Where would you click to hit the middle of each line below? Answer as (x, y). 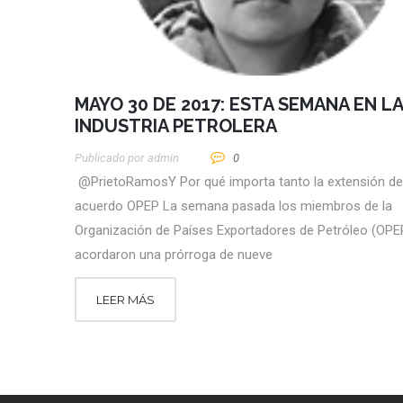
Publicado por (109, 157)
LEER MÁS (125, 299)
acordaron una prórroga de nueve (174, 254)
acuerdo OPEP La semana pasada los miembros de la (233, 206)
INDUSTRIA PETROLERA (176, 125)
